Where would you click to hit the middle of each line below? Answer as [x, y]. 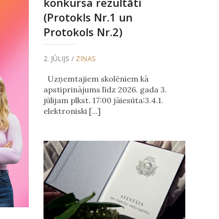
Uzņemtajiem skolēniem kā [96, 79]
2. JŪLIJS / [59, 59]
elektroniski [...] [72, 111]
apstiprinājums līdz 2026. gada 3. [105, 90]
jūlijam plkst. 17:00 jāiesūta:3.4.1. [103, 100]
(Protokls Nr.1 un [88, 17]
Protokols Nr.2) [83, 32]
